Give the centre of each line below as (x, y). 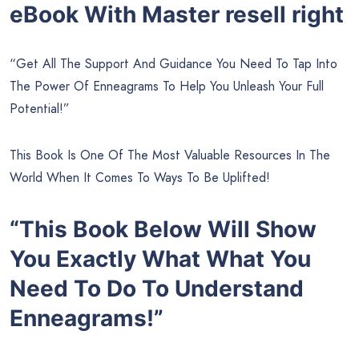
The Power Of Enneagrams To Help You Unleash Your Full (167, 86)
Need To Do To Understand (157, 288)
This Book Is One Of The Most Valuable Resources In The (170, 155)
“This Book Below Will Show (163, 229)
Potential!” (40, 108)
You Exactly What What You (160, 259)
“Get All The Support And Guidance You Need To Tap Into (173, 63)
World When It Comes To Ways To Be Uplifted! (140, 177)
